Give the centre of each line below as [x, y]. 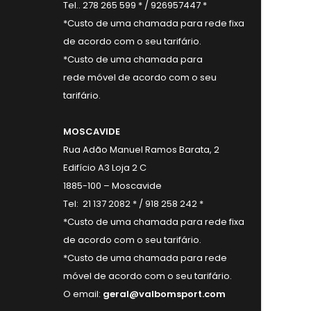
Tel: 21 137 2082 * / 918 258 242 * [133, 204]
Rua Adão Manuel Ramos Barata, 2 [141, 150]
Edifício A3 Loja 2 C [105, 168]
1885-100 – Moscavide [112, 186]
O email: [83, 294]
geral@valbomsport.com [164, 294]
